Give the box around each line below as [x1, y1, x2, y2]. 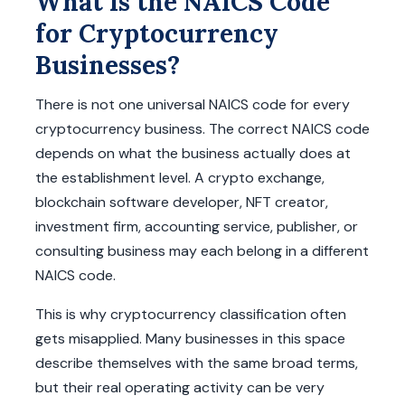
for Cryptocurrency [35, 17, 278, 50]
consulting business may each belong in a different [35, 241, 369, 260]
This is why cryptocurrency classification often [35, 305, 346, 324]
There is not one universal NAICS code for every [35, 95, 350, 114]
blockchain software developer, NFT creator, [35, 193, 328, 212]
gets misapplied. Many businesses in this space [35, 329, 345, 348]
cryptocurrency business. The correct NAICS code [35, 119, 370, 138]
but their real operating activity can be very [35, 378, 325, 397]
